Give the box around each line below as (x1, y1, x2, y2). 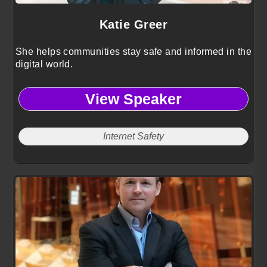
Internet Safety (103, 131, 164, 142)
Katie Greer (99, 18, 168, 32)
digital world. (15, 59, 73, 70)
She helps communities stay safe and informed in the (15, 46, 252, 57)
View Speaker (85, 90, 182, 107)
